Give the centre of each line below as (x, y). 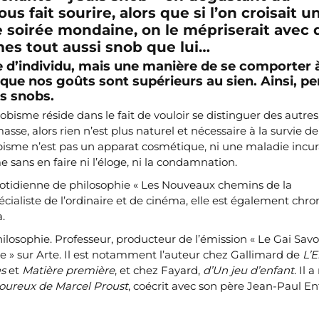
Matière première (68, 271)
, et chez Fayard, (159, 271)
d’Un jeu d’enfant (249, 271)
